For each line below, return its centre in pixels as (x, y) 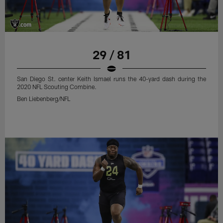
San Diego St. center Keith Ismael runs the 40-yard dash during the (111, 78)
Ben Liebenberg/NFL (44, 98)
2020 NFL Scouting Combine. (57, 86)
